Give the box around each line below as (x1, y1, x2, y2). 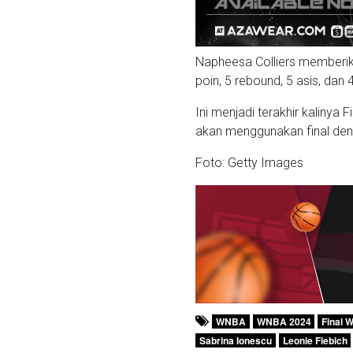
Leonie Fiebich (282, 333, 347, 348)
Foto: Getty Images (195, 155, 304, 171)
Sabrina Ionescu (199, 333, 273, 348)
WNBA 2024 (256, 314, 311, 329)
